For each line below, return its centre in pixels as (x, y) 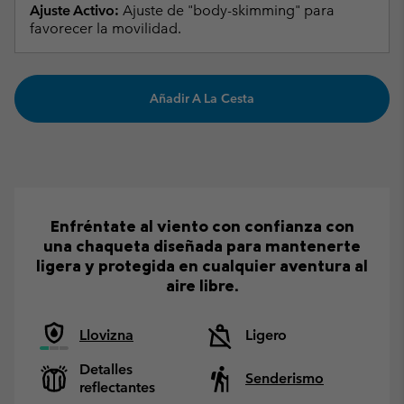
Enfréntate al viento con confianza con (202, 225)
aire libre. (202, 285)
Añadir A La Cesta (202, 99)
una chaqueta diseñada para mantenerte (202, 245)
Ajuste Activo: (74, 11)
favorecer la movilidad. (106, 29)
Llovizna (106, 335)
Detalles (106, 369)
